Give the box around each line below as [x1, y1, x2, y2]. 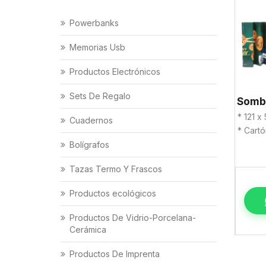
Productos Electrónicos [69, 66, 160, 77]
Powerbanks [69, 18, 119, 28]
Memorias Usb [69, 42, 125, 53]
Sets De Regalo [69, 91, 131, 102]
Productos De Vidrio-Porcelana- [69, 213, 196, 223]
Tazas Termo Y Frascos [69, 164, 162, 175]
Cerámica [69, 224, 106, 235]
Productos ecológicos [69, 188, 156, 199]
